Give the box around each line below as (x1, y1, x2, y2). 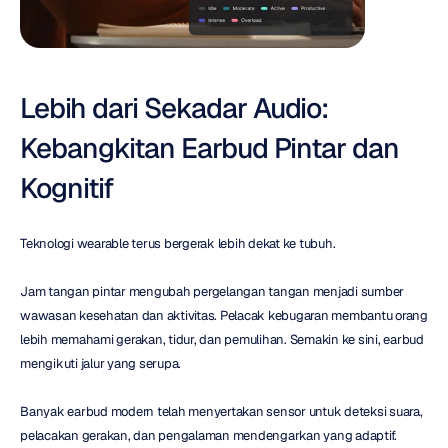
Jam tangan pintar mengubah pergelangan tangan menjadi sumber (20, 282, 404, 300)
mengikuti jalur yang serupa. (20, 354, 181, 372)
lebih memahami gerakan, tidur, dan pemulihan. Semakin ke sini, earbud (20, 330, 424, 348)
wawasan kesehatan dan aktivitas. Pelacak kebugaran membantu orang (20, 306, 428, 324)
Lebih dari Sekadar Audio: (20, 89, 328, 126)
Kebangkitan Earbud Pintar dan (20, 129, 399, 166)
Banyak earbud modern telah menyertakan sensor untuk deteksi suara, (20, 402, 423, 420)
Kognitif (20, 169, 114, 206)
